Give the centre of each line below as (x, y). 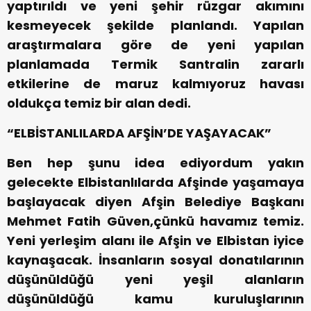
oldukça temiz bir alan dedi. (99, 103)
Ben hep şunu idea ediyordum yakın (155, 162)
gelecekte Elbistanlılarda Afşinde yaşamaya (155, 182)
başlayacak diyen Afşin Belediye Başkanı (155, 201)
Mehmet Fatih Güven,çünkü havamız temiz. (155, 221)
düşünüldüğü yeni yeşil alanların (155, 279)
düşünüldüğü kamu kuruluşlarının (155, 299)
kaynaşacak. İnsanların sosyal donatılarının (155, 260)
